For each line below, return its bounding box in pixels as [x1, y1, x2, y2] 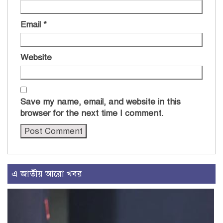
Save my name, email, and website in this [20, 96, 181, 107]
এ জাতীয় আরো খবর [11, 168, 82, 179]
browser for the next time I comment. [20, 108, 164, 118]
